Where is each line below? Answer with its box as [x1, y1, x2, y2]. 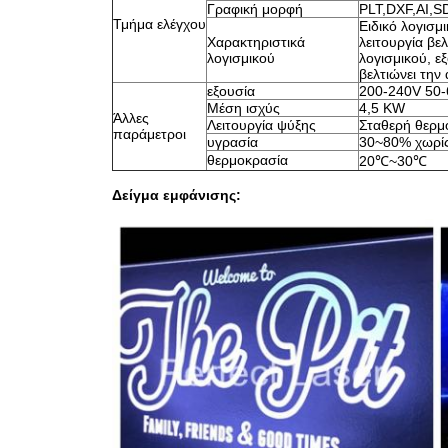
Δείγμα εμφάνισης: [112, 187, 241, 203]
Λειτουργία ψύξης [207, 117, 316, 133]
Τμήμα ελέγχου [113, 16, 206, 32]
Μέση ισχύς [207, 100, 280, 116]
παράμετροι [113, 126, 186, 142]
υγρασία [207, 134, 258, 150]
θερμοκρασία [207, 152, 288, 168]
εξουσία [207, 83, 255, 99]
